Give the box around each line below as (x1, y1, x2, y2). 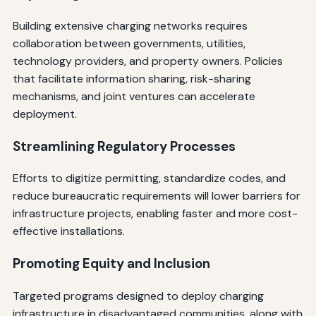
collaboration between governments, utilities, (12, 35, 245, 51)
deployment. (12, 106, 77, 121)
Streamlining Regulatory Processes (12, 137, 236, 155)
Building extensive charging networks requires (12, 18, 248, 33)
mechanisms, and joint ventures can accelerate (12, 88, 255, 104)
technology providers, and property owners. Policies (12, 53, 283, 68)
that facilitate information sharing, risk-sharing (12, 71, 251, 86)
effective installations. (12, 224, 125, 239)
